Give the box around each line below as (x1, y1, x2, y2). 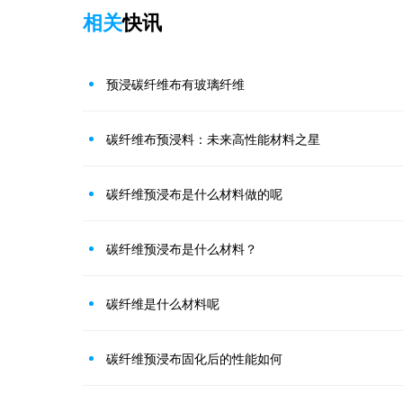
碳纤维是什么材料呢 (106, 293, 219, 312)
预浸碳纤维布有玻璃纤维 (106, 74, 245, 93)
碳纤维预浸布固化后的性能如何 (106, 348, 282, 367)
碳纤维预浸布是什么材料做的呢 (106, 184, 282, 202)
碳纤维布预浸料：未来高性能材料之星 (106, 129, 320, 148)
